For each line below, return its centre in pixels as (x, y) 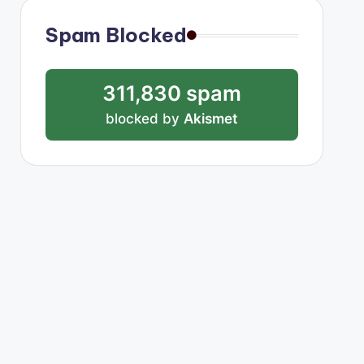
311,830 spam (171, 93)
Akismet (211, 119)
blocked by (145, 119)
